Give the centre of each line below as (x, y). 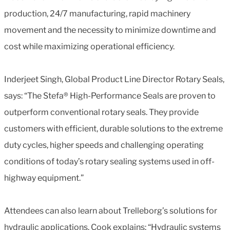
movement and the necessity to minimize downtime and (110, 30)
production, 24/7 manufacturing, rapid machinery (97, 13)
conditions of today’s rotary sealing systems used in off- (109, 161)
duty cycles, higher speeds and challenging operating (104, 145)
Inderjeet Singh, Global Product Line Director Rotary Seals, (114, 79)
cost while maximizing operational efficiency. (89, 46)
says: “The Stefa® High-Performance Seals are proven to (110, 95)
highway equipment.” (44, 178)
